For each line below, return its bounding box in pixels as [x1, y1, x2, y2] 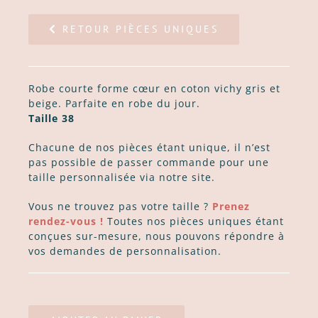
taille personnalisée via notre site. [28, 170, 215, 184]
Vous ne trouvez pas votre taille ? [28, 199, 212, 213]
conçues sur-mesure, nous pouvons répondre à [28, 229, 285, 243]
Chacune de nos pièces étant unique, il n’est [28, 140, 270, 154]
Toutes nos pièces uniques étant [103, 214, 284, 228]
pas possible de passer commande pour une [28, 155, 269, 169]
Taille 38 [28, 111, 75, 125]
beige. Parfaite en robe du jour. [28, 96, 200, 110]
